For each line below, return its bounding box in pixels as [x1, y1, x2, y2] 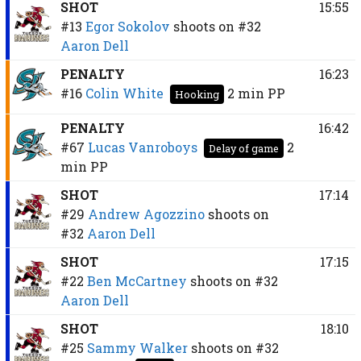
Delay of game [208, 141, 279, 155]
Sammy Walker [86, 338, 188, 356]
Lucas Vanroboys [87, 138, 197, 156]
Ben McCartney [86, 272, 187, 289]
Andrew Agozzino [87, 205, 205, 222]
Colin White [85, 84, 164, 102]
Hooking [174, 87, 219, 101]
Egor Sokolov [85, 17, 170, 35]
